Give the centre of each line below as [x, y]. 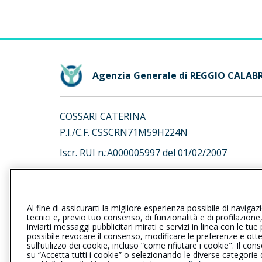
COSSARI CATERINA [103, 116]
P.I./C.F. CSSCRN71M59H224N [124, 132]
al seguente [87, 198]
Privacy [77, 248]
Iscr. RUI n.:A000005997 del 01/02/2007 [143, 153]
